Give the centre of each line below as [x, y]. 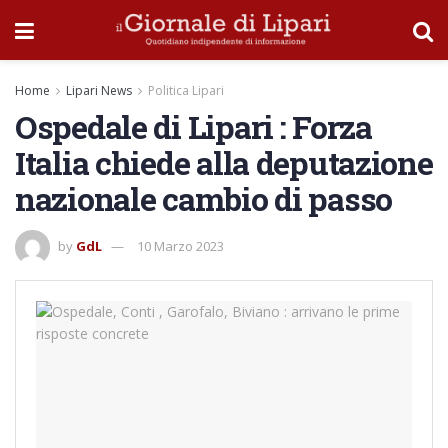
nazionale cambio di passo [203, 198]
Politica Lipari [186, 90]
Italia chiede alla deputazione [224, 162]
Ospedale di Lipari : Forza [193, 126]
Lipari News [99, 90]
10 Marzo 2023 [180, 245]
